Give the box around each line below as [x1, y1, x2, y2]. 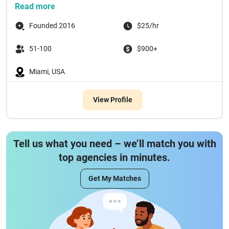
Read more [15, 2, 55, 11]
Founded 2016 [29, 21, 75, 30]
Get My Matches [88, 174, 141, 182]
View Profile [93, 96, 132, 104]
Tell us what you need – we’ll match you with [13, 138, 216, 150]
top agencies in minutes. [59, 151, 170, 164]
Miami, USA [29, 67, 65, 76]
